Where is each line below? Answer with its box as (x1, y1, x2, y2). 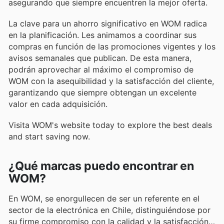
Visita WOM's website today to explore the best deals (8, 120, 212, 130)
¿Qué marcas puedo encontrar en (8, 159, 194, 173)
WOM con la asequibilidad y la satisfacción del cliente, (8, 75, 214, 86)
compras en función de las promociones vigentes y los (8, 41, 215, 51)
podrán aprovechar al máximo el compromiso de (8, 64, 193, 74)
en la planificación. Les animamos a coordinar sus (8, 29, 196, 40)
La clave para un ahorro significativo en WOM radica (8, 18, 207, 28)
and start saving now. (8, 131, 90, 142)
